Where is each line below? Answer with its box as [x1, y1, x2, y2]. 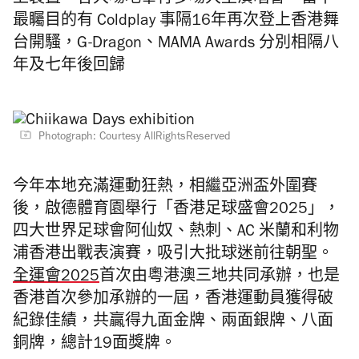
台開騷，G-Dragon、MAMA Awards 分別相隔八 [13, 37, 339, 53]
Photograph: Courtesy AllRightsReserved [38, 132, 231, 143]
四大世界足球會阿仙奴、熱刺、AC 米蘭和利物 [13, 225, 339, 241]
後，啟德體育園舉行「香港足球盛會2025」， [13, 203, 340, 219]
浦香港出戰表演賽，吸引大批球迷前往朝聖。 [13, 248, 333, 264]
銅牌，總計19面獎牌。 [13, 337, 176, 353]
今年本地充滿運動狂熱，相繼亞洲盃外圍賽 [13, 180, 317, 196]
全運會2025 [13, 270, 99, 286]
